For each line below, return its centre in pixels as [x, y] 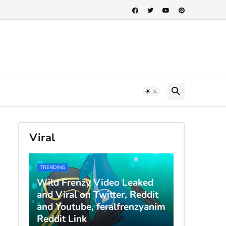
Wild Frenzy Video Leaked [95, 182]
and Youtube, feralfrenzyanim [101, 207]
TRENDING [52, 167]
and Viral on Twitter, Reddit [97, 194]
